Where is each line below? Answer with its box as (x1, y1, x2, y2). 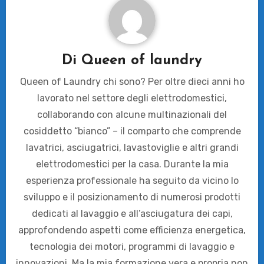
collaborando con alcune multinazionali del (37, 108, 227, 120)
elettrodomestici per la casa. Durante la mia (35, 158, 229, 170)
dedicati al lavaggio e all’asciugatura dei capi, (31, 207, 233, 219)
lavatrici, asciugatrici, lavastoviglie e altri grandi (25, 141, 239, 153)
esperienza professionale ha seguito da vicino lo (25, 174, 239, 186)
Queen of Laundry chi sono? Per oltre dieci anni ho (19, 75, 245, 87)
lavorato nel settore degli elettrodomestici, (37, 92, 227, 104)
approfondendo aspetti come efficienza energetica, (18, 224, 246, 236)
